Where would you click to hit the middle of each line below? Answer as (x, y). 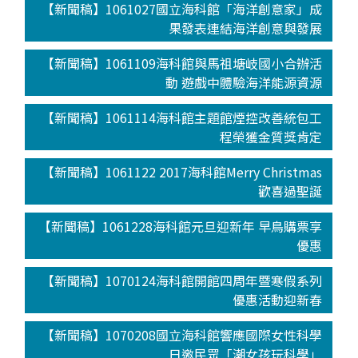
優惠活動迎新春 (278, 299)
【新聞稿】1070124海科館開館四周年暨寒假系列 (182, 280)
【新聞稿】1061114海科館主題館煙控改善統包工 (182, 117)
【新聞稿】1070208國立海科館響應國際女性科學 (182, 334)
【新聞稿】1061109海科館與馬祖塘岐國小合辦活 (182, 63)
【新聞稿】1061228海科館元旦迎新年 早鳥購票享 (181, 226)
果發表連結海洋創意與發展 (246, 28)
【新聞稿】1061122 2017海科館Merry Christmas (182, 171)
